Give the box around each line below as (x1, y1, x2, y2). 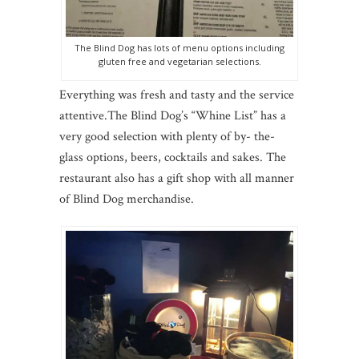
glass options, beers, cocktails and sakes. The (59, 149, 286, 167)
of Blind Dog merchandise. (59, 191, 194, 208)
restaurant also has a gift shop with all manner (59, 170, 294, 188)
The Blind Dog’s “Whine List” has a (107, 107, 286, 125)
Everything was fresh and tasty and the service (59, 87, 294, 104)
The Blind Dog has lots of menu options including (75, 42, 284, 54)
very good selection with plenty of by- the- (59, 128, 275, 146)
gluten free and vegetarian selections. (98, 55, 261, 68)
